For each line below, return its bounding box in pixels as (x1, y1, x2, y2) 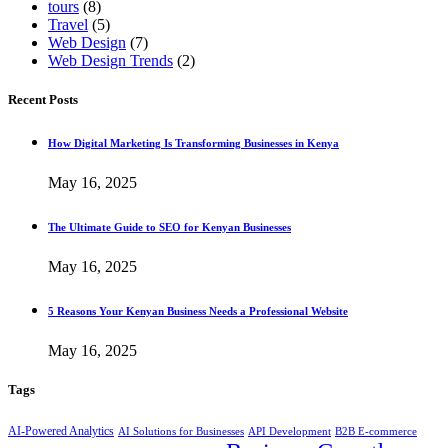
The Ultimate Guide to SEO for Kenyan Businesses (48, 221, 291, 234)
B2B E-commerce (335, 425, 417, 437)
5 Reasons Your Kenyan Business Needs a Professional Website (48, 305, 348, 318)
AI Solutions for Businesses (118, 424, 244, 437)
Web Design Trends (48, 52, 173, 70)
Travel (48, 16, 88, 34)
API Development (248, 424, 331, 437)
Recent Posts (8, 92, 78, 108)
